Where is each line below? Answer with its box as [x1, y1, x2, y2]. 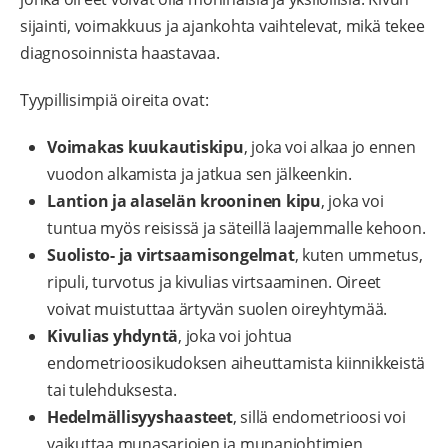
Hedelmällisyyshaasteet [47, 406, 233, 429]
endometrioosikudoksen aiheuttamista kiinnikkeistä [47, 352, 426, 375]
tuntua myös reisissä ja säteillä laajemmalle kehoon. [47, 217, 426, 240]
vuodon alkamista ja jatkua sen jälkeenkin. [47, 163, 352, 186]
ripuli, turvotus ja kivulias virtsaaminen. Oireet [47, 271, 382, 294]
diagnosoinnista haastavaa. [20, 42, 220, 65]
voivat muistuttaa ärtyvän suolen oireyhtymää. [47, 298, 388, 321]
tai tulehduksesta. [47, 379, 177, 402]
